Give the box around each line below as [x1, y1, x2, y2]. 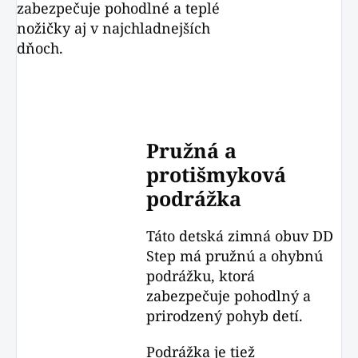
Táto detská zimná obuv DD [146, 226, 334, 245]
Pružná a [146, 137, 237, 164]
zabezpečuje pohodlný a [146, 286, 312, 305]
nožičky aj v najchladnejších [17, 18, 210, 38]
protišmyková [146, 161, 287, 188]
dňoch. [17, 38, 63, 58]
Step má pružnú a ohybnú [146, 246, 324, 265]
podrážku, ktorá [146, 266, 256, 285]
